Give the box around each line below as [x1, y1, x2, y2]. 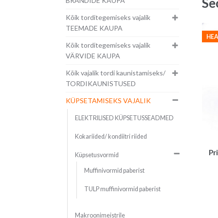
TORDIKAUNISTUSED [65, 79, 136, 88]
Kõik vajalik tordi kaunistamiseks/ [65, 69, 165, 77]
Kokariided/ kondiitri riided [74, 133, 147, 141]
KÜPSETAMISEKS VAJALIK [65, 96, 151, 105]
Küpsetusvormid [74, 151, 119, 159]
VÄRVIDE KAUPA [65, 52, 120, 60]
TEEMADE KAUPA [65, 24, 123, 33]
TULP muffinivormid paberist [84, 185, 161, 193]
